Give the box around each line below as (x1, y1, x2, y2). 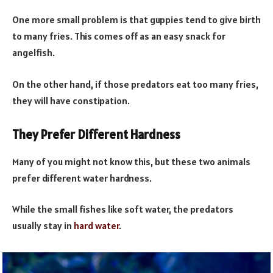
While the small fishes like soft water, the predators (12, 203, 233, 216)
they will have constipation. (12, 94, 130, 107)
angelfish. (12, 46, 55, 59)
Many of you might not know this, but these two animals (12, 155, 250, 168)
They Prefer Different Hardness (12, 127, 180, 143)
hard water (74, 219, 119, 232)
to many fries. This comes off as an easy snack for (12, 30, 225, 43)
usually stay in (12, 219, 74, 232)
